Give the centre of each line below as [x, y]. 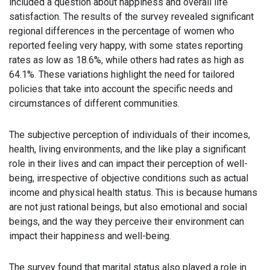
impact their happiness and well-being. [90, 236]
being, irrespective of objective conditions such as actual [129, 178]
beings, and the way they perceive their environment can [127, 221]
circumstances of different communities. [94, 103]
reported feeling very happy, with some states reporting [126, 46]
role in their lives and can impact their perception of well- [128, 164]
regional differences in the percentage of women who [122, 31]
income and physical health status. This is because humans [133, 193]
